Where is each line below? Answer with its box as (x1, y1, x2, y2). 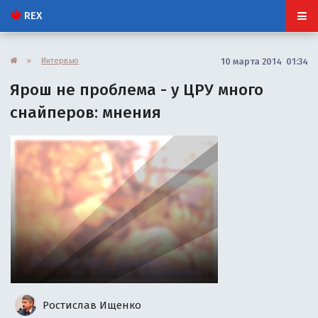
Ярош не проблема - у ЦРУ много (10, 79, 264, 99)
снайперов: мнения (10, 102, 162, 122)
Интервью (41, 55, 79, 65)
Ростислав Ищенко (40, 298, 142, 312)
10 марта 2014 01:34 (220, 55, 308, 67)
